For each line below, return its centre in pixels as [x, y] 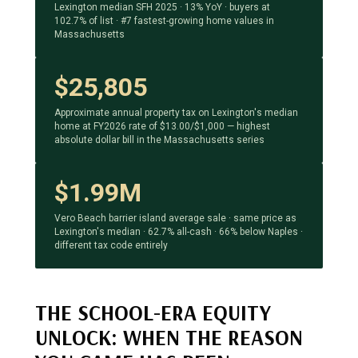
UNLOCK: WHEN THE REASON [169, 337]
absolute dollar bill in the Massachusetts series [159, 139]
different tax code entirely [111, 245]
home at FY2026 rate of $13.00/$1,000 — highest [162, 126]
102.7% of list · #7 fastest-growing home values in [164, 21]
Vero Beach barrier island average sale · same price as [175, 218]
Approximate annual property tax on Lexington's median [176, 112]
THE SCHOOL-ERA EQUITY [153, 312]
